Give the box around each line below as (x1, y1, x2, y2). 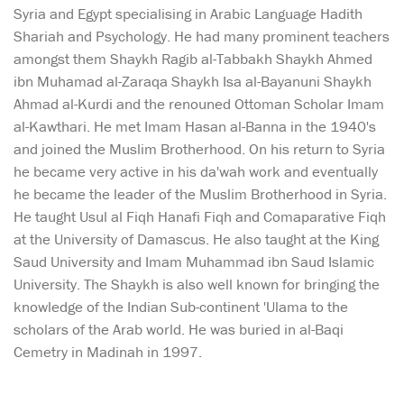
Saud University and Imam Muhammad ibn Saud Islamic (14, 252, 374, 272)
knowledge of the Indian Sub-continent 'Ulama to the (14, 297, 348, 317)
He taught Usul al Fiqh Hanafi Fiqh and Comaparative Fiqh (14, 207, 386, 227)
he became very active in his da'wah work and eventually (14, 161, 378, 182)
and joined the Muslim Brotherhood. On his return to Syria (14, 139, 385, 160)
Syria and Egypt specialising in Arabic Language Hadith (14, 4, 363, 24)
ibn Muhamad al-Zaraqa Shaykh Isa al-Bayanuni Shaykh (14, 71, 372, 92)
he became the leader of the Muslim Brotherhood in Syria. (14, 184, 387, 205)
